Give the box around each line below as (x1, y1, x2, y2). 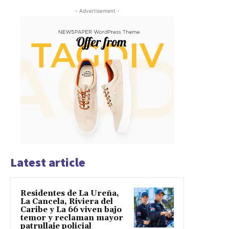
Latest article (10, 154, 85, 171)
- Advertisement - (75, 8, 120, 14)
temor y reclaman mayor (20, 213, 123, 223)
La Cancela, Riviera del (20, 197, 113, 207)
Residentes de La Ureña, (20, 189, 119, 199)
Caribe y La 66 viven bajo (20, 205, 122, 215)
